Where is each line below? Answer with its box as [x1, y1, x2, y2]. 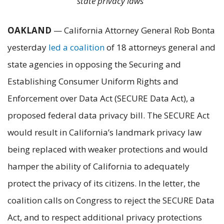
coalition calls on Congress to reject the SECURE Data [7, 194, 214, 206]
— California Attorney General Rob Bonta [51, 24, 215, 36]
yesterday [7, 41, 48, 53]
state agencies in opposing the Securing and [7, 58, 181, 70]
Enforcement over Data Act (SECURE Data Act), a [7, 92, 195, 104]
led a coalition [48, 41, 104, 53]
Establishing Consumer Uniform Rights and [7, 75, 178, 87]
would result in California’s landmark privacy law [7, 126, 201, 138]
